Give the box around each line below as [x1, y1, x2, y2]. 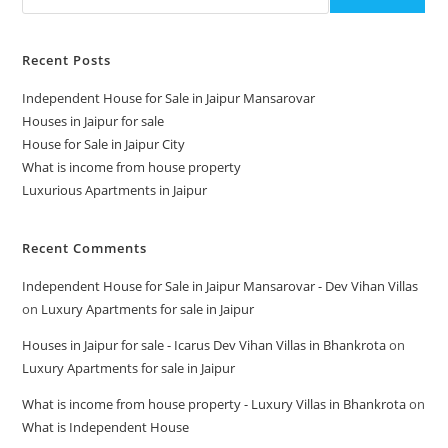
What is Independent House [22, 418, 190, 436]
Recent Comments [22, 239, 148, 257]
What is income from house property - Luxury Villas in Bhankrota [22, 395, 407, 413]
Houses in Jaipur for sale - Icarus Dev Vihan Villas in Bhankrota [22, 336, 387, 354]
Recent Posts [22, 51, 112, 69]
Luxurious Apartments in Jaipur [22, 181, 208, 199]
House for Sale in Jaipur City [22, 135, 186, 153]
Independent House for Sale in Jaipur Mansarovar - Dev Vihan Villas [22, 277, 419, 295]
